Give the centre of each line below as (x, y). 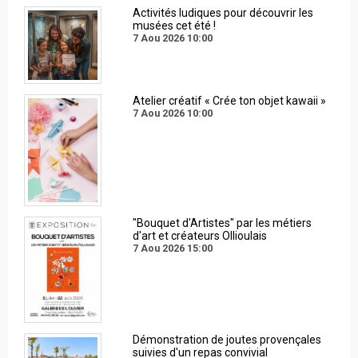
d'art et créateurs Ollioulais (199, 236)
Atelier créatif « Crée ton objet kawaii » (229, 100)
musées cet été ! (174, 26)
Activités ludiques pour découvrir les (223, 13)
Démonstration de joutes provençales (227, 340)
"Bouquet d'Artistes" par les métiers (222, 223)
